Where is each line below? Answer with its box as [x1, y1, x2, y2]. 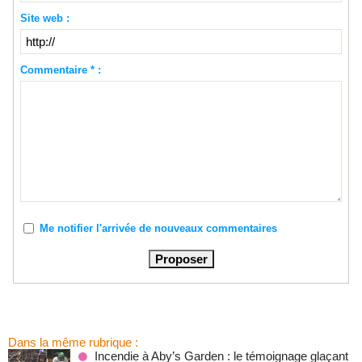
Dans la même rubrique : [8, 335, 138, 349]
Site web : [19, 11, 69, 24]
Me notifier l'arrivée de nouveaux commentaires [39, 221, 277, 234]
